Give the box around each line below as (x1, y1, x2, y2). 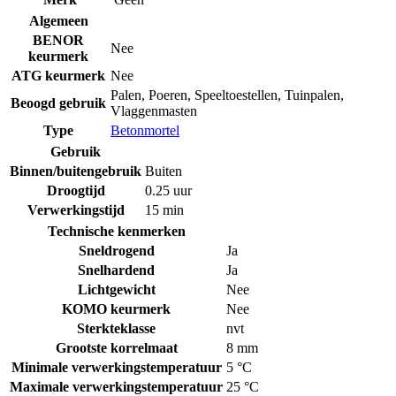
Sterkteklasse (77, 321, 156, 337)
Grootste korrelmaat (55, 340, 178, 356)
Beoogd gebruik (11, 95, 106, 111)
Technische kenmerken (47, 224, 186, 240)
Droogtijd (46, 183, 105, 199)
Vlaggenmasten (110, 103, 197, 119)
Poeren (148, 88, 187, 103)
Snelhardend (78, 263, 155, 278)
